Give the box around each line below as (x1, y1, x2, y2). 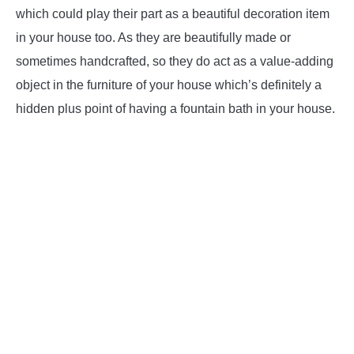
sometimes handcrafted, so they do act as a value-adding (16, 55, 333, 69)
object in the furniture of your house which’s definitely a (16, 78, 322, 92)
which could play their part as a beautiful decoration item (16, 7, 330, 21)
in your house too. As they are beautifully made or (16, 31, 291, 45)
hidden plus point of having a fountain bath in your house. (16, 102, 335, 116)
